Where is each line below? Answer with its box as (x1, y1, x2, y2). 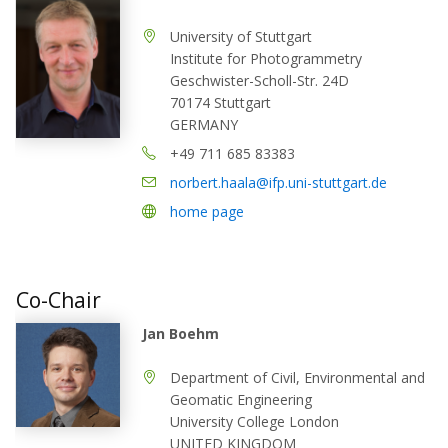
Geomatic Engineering (170, 389, 312, 409)
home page (170, 201, 244, 221)
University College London (170, 411, 339, 431)
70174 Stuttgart (170, 92, 271, 112)
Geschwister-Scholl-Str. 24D (170, 70, 349, 90)
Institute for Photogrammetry (170, 48, 362, 68)
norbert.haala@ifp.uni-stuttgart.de (170, 172, 387, 192)
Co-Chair (16, 285, 101, 314)
